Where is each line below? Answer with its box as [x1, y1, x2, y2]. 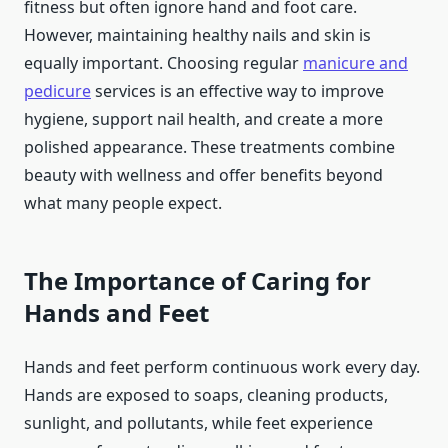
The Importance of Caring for [24, 264, 371, 298]
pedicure [24, 80, 91, 103]
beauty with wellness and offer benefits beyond [24, 164, 383, 187]
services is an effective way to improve [91, 80, 384, 103]
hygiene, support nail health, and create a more [24, 108, 383, 131]
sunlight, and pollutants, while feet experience [24, 412, 373, 435]
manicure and [303, 52, 408, 75]
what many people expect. [24, 192, 222, 215]
